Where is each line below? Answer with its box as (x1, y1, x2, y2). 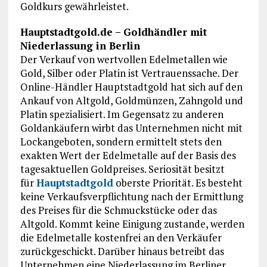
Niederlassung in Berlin (20, 39, 140, 53)
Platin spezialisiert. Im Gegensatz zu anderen (20, 107, 223, 122)
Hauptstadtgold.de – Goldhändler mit (20, 25, 207, 39)
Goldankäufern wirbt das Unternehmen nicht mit (20, 121, 243, 135)
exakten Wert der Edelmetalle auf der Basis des (20, 148, 236, 163)
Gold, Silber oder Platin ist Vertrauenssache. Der (20, 66, 238, 80)
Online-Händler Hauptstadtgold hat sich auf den (20, 80, 243, 94)
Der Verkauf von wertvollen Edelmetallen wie (20, 52, 228, 67)
